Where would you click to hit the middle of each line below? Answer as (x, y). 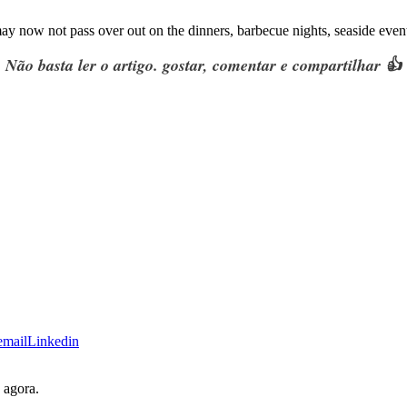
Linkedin (53, 341)
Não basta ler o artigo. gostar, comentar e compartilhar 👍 (203, 65)
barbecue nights (282, 31)
